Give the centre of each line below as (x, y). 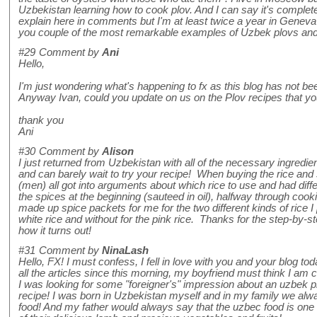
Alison (118, 152)
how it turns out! (55, 231)
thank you (41, 121)
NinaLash (125, 251)
